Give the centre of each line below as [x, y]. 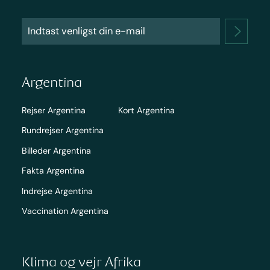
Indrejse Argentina [57, 191]
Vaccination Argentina [65, 211]
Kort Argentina [146, 110]
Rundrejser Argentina [62, 130]
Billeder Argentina [56, 150]
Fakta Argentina [53, 171]
